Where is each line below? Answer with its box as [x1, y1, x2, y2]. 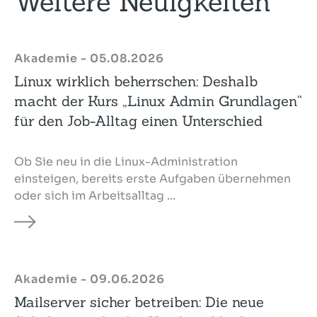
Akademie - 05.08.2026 [14, 51, 164, 67]
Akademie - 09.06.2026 [14, 272, 165, 287]
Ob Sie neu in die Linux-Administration [14, 154, 238, 170]
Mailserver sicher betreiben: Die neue [14, 293, 264, 311]
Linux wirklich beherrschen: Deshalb [14, 72, 258, 91]
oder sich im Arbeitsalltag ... [14, 188, 175, 204]
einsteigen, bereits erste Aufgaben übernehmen [14, 171, 291, 187]
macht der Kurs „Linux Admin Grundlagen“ [14, 92, 302, 110]
